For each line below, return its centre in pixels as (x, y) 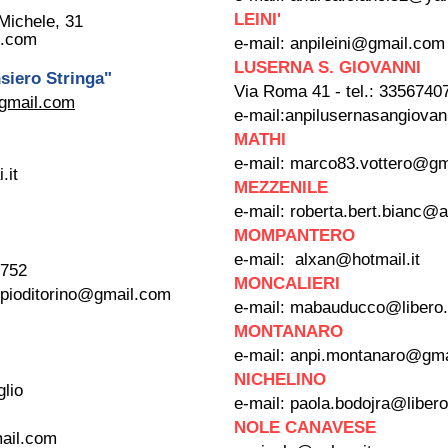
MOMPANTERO (294, 235)
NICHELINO (280, 379)
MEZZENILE (281, 187)
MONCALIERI (287, 283)
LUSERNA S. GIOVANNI (327, 67)
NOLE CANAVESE (305, 427)
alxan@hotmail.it (357, 259)
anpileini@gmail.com (367, 43)
